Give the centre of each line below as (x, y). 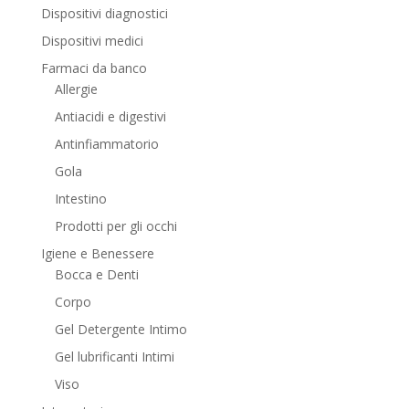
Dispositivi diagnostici (104, 14)
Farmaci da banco (94, 68)
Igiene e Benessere (97, 254)
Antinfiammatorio (106, 144)
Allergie (76, 89)
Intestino (80, 199)
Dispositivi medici (92, 41)
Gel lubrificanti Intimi (114, 357)
